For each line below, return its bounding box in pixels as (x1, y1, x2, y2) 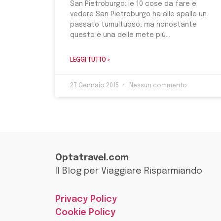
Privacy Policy (55, 195, 117, 204)
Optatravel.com (55, 153, 129, 163)
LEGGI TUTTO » (70, 57, 110, 64)
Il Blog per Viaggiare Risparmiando (55, 167, 202, 176)
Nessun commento (128, 83, 187, 89)
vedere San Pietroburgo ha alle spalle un (70, 11, 207, 18)
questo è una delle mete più (70, 32, 166, 39)
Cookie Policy (55, 208, 115, 218)
